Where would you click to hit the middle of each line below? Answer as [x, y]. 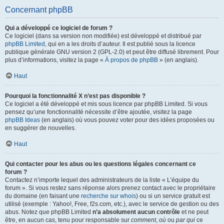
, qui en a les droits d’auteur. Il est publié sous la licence [120, 44]
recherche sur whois [108, 196]
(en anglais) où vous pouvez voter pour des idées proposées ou [127, 120]
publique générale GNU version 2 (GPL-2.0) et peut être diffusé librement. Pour [112, 52]
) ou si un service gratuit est [173, 196]
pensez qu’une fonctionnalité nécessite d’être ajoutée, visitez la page [98, 112]
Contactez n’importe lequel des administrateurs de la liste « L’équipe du [102, 180]
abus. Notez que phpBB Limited [49, 212]
